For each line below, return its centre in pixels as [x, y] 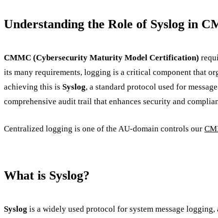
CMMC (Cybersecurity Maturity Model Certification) [101, 58]
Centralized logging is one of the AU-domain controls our [104, 128]
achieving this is [33, 87]
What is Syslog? [47, 175]
